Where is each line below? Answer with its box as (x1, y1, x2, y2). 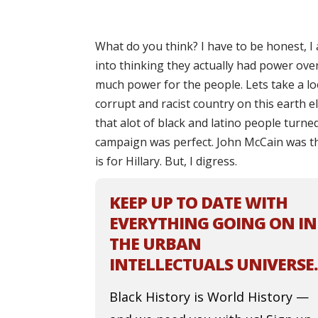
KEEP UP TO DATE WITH (109, 191, 288, 214)
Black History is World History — (109, 288, 309, 306)
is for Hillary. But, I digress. (95, 153, 238, 170)
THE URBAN (109, 232, 202, 256)
